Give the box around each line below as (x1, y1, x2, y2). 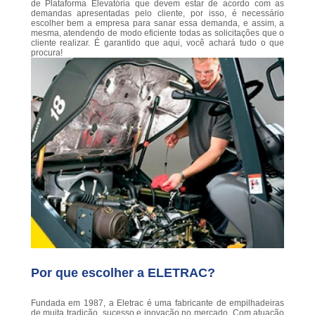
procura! (30, 48, 63, 58)
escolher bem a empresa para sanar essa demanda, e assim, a (30, 18, 285, 29)
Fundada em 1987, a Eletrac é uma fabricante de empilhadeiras (30, 297, 285, 308)
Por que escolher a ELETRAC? (30, 265, 215, 280)
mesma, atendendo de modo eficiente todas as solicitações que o (30, 28, 285, 39)
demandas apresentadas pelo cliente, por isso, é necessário (30, 8, 285, 19)
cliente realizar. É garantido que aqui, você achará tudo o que (30, 38, 285, 49)
